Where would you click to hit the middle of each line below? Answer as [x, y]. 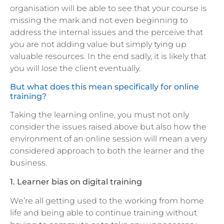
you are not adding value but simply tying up [98, 44]
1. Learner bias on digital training [76, 182]
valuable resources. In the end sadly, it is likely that [108, 56]
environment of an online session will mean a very [108, 138]
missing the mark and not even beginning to [99, 20]
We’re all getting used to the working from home [107, 201]
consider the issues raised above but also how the [108, 126]
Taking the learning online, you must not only [99, 114]
